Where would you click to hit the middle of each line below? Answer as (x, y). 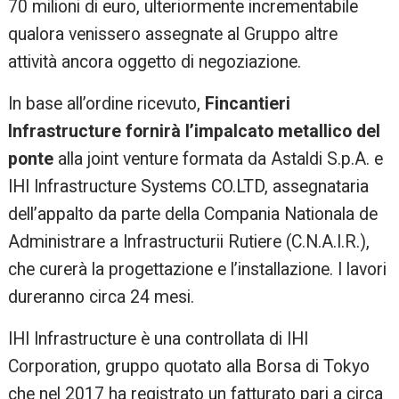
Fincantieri (248, 104)
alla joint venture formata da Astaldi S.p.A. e (221, 159)
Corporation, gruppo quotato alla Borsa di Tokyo (189, 367)
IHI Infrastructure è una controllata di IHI (159, 339)
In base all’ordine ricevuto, (107, 104)
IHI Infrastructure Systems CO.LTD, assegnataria (189, 187)
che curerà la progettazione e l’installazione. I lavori (198, 270)
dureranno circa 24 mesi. (102, 297)
